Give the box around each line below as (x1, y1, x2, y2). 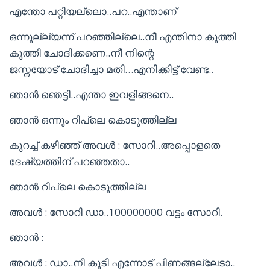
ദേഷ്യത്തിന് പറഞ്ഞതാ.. (9, 154, 130, 168)
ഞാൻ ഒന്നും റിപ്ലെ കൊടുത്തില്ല (9, 113, 177, 127)
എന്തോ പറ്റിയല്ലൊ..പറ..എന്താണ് (9, 4, 177, 18)
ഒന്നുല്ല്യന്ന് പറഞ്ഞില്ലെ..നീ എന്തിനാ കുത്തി (9, 30, 236, 43)
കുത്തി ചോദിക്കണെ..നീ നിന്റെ (9, 46, 154, 60)
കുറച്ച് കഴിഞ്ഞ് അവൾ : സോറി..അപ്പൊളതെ (9, 138, 220, 152)
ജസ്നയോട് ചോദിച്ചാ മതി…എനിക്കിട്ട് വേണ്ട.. (9, 62, 213, 76)
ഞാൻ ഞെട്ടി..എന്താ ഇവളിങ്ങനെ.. (9, 87, 174, 101)
